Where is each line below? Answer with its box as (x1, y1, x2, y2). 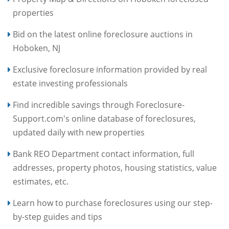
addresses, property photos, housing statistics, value (13, 162, 217, 173)
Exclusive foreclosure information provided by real (13, 64, 207, 75)
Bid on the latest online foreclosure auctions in (13, 29, 193, 40)
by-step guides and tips (13, 211, 102, 222)
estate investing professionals (13, 78, 128, 89)
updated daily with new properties (13, 127, 145, 138)
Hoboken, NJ (13, 42, 60, 54)
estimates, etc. (13, 176, 68, 187)
